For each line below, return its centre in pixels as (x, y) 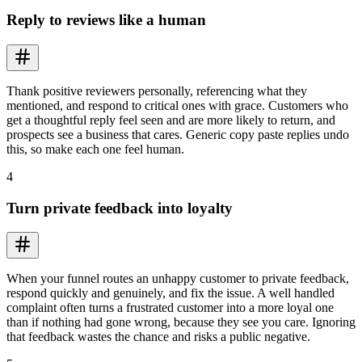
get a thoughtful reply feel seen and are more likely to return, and (171, 120)
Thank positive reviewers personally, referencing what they (157, 91)
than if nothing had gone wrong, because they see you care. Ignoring (181, 322)
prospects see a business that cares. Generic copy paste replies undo (178, 135)
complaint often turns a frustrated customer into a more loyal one (170, 308)
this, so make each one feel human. (95, 149)
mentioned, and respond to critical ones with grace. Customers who (177, 105)
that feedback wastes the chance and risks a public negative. (158, 337)
